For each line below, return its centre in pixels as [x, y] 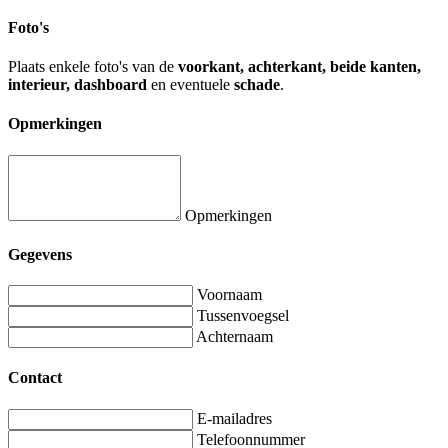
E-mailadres [234, 418]
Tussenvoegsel [243, 316]
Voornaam [229, 295]
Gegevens [40, 254]
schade [257, 85]
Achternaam [234, 337]
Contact [35, 378]
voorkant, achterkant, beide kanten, [299, 67]
